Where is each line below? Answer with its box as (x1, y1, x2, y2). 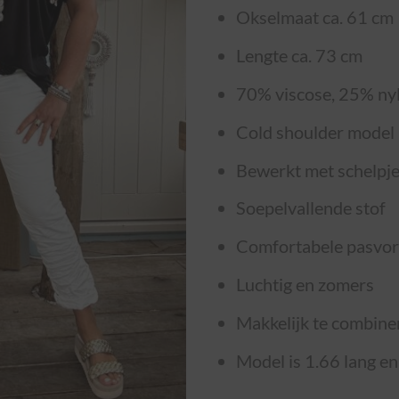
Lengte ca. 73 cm (235, 44, 362, 66)
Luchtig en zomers (235, 273, 374, 296)
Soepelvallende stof (235, 197, 386, 219)
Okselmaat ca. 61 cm (235, 6, 394, 28)
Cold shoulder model (235, 120, 395, 142)
